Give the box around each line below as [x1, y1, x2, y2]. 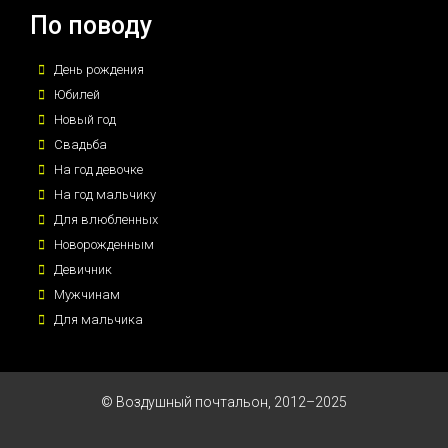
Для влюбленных [54, 211, 158, 227]
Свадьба [54, 136, 107, 152]
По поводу [30, 10, 152, 40]
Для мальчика [54, 311, 143, 327]
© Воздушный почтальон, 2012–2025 [101, 393, 347, 410]
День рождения [54, 61, 144, 77]
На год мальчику [54, 186, 156, 202]
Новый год [54, 111, 116, 127]
